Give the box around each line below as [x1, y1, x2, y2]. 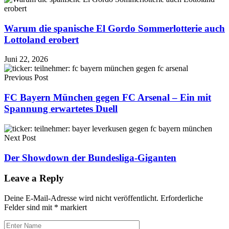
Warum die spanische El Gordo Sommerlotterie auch [4, 22, 225, 34]
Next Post [4, 133, 36, 142]
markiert [58, 203, 87, 212]
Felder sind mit [4, 203, 54, 212]
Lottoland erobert [4, 34, 79, 45]
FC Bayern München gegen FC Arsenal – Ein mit [4, 92, 211, 103]
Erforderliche [161, 194, 203, 203]
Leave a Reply [4, 173, 64, 184]
